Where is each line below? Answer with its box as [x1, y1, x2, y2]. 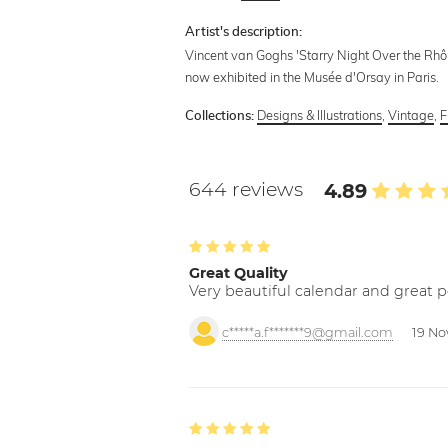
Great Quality [189, 263, 289, 282]
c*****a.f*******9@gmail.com [222, 324, 394, 340]
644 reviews [189, 176, 309, 201]
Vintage [388, 106, 435, 123]
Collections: [185, 109, 255, 123]
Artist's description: [185, 25, 303, 39]
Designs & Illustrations [257, 106, 383, 123]
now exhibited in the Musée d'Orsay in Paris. [185, 68, 440, 85]
